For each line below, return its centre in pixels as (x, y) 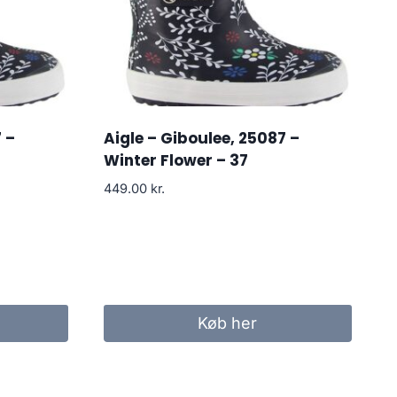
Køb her (228, 323)
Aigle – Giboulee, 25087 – (201, 139)
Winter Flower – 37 (175, 161)
